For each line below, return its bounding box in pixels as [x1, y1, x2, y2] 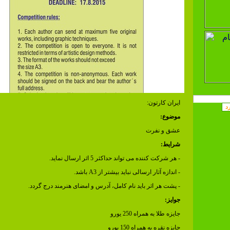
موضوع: [160, 112, 180, 120]
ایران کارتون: [146, 99, 180, 106]
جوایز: [164, 196, 180, 203]
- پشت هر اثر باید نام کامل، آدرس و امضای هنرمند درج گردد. [28, 182, 180, 189]
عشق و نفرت [145, 126, 180, 134]
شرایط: [160, 140, 180, 148]
